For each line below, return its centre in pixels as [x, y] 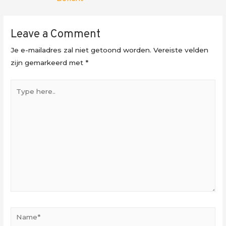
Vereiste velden [180, 50]
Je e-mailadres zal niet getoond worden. [81, 50]
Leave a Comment [56, 35]
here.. [20, 98]
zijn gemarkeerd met [48, 63]
